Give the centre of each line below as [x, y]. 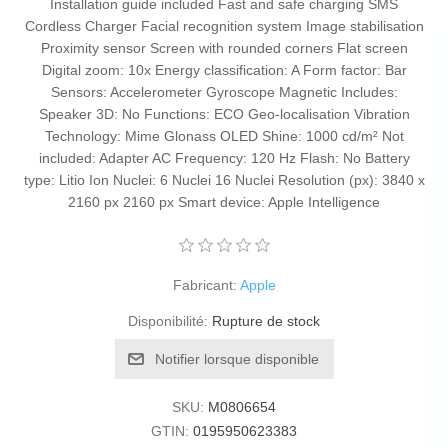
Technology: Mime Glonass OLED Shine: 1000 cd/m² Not [224, 136]
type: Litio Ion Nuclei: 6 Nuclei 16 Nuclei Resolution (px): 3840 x [224, 180]
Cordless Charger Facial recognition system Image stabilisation [224, 26]
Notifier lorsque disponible [236, 359]
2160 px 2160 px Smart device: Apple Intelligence [224, 202]
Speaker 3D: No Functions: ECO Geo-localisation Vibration [224, 114]
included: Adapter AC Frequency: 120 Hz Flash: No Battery [224, 158]
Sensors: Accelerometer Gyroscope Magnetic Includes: [224, 92]
